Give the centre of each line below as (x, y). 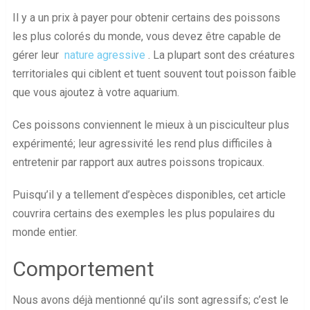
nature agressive (104, 55)
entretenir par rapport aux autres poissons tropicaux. (138, 163)
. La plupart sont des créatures (220, 55)
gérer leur (38, 55)
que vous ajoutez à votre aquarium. (95, 93)
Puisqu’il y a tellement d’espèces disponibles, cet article (149, 195)
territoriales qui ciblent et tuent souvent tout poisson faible (154, 74)
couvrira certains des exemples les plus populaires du (143, 214)
